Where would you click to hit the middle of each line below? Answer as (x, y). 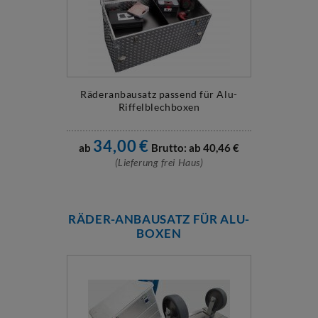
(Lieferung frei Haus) (159, 162)
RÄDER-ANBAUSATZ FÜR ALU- (159, 219)
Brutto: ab (176, 148)
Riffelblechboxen (159, 107)
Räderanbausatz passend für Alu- (159, 94)
